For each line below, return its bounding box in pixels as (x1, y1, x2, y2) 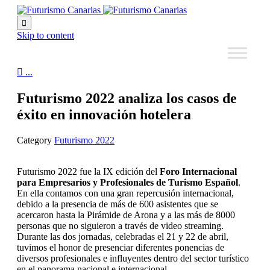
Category (17, 134, 54, 145)
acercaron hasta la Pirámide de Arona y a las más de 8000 (17, 209, 235, 220)
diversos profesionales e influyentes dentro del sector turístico (17, 253, 249, 263)
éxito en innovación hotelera (17, 106, 191, 122)
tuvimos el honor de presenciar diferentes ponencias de (17, 242, 224, 253)
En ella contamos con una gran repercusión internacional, (17, 187, 234, 198)
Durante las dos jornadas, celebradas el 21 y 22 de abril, (17, 231, 228, 242)
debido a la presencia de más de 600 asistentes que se (17, 198, 218, 209)
